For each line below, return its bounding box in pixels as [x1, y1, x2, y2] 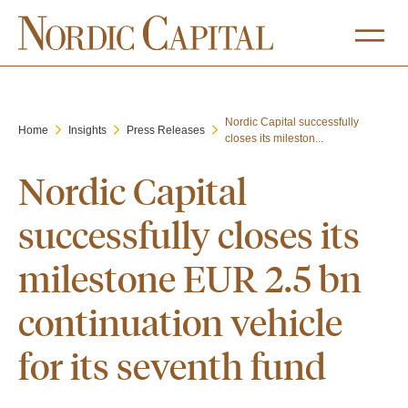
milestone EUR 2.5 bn [18, 255, 362, 301]
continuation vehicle [18, 299, 342, 344]
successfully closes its [18, 211, 360, 257]
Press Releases [127, 124, 205, 137]
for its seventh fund [18, 342, 326, 388]
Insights [68, 124, 107, 137]
